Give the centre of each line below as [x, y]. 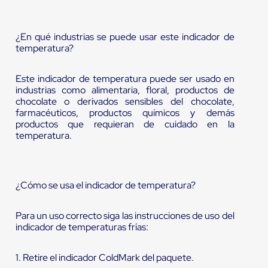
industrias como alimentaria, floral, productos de [125, 90]
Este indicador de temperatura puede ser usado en [125, 79]
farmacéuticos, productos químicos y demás [125, 113]
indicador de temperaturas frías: [82, 227]
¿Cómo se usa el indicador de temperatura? [105, 185]
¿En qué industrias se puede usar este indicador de [125, 37]
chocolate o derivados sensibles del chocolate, [125, 102]
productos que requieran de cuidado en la [125, 124]
